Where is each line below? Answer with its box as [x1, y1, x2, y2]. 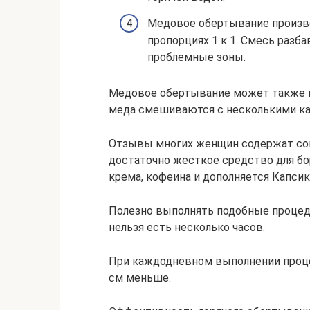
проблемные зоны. [147, 50, 246, 64]
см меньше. [109, 271, 171, 285]
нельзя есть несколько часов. [109, 221, 265, 235]
